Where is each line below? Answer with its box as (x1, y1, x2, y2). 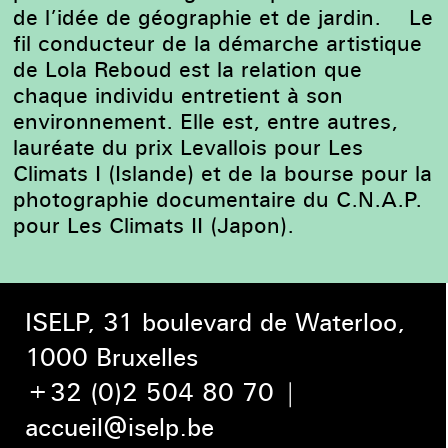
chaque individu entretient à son (13, 80, 344, 109)
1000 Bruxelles (25, 342, 199, 374)
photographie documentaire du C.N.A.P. (13, 184, 423, 213)
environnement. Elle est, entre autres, (13, 106, 399, 135)
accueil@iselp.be (25, 412, 215, 444)
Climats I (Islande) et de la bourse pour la (13, 158, 433, 187)
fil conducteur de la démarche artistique (13, 28, 423, 57)
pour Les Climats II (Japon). (13, 210, 295, 239)
